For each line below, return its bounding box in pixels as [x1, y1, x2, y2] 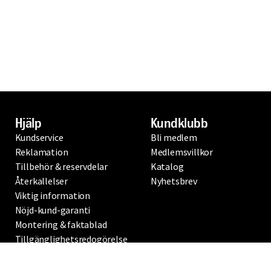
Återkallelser [15, 175, 68, 187]
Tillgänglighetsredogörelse [15, 233, 128, 245]
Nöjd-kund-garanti [15, 204, 91, 216]
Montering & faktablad [15, 218, 107, 230]
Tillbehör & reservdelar [15, 160, 108, 172]
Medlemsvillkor [150, 146, 213, 158]
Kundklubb [150, 116, 208, 130]
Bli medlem [150, 131, 197, 143]
